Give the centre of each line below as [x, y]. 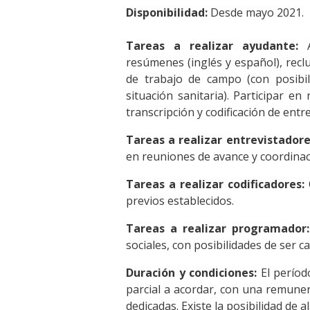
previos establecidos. [180, 201]
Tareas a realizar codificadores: [215, 184]
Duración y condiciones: [192, 273]
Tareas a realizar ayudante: [212, 46]
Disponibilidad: [167, 13]
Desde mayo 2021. [256, 13]
